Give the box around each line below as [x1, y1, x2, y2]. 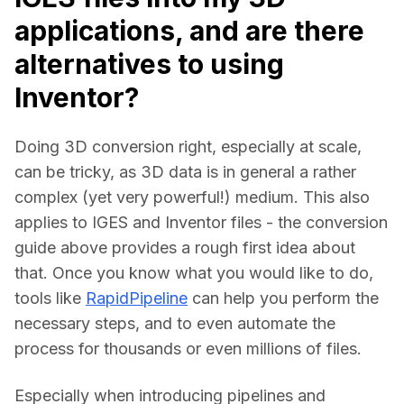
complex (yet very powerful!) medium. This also [14, 187, 370, 207]
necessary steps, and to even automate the [14, 313, 335, 333]
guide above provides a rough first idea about [14, 237, 355, 257]
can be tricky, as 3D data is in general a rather [14, 161, 356, 181]
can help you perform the [188, 288, 379, 308]
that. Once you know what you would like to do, [14, 262, 373, 282]
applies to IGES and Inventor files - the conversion [14, 212, 388, 232]
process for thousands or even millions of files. [14, 338, 362, 358]
